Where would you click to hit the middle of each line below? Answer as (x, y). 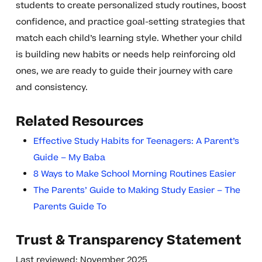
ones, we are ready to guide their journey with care (124, 71)
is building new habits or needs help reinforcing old (125, 55)
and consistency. (51, 88)
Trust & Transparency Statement (128, 241)
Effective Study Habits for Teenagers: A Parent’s (136, 142)
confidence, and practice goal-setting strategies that (130, 22)
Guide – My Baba (69, 158)
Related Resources (79, 122)
